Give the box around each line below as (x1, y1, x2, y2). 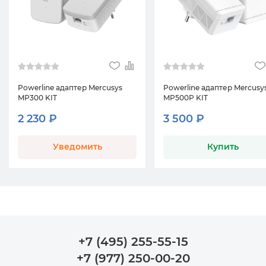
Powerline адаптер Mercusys (18, 83, 122, 92)
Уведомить (52, 141, 102, 152)
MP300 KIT (18, 93, 57, 102)
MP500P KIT (163, 93, 208, 102)
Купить (207, 141, 239, 152)
